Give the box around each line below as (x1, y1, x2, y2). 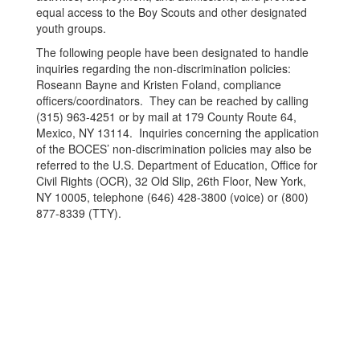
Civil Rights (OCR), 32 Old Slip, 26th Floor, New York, (36, 173, 306, 189)
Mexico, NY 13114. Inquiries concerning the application (36, 125, 319, 141)
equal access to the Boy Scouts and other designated (36, 4, 307, 20)
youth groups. (36, 20, 106, 36)
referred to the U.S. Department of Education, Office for (36, 157, 317, 173)
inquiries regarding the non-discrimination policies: (36, 60, 291, 76)
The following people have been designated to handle (36, 44, 309, 60)
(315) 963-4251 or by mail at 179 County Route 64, (36, 108, 297, 125)
